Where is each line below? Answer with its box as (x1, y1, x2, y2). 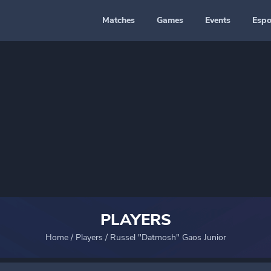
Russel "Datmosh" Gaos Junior (109, 232, 226, 243)
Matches (102, 15, 135, 26)
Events (205, 15, 230, 26)
